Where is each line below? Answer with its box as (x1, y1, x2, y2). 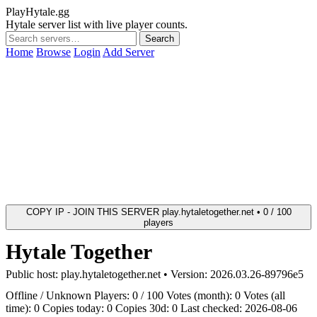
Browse (36, 46, 71, 58)
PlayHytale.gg (6, 6, 69, 18)
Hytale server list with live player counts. (6, 18, 188, 30)
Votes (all (243, 289, 285, 301)
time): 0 (6, 302, 40, 314)
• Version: (161, 268, 210, 280)
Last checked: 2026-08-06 (180, 302, 297, 314)
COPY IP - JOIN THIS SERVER (25, 207, 159, 217)
